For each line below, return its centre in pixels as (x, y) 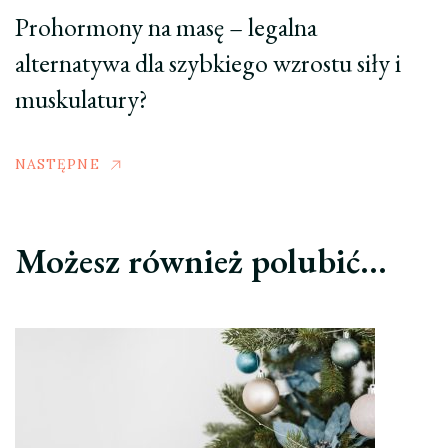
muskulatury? (81, 98)
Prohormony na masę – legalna (166, 26)
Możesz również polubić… (201, 260)
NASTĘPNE (57, 163)
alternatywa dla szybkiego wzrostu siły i (208, 62)
